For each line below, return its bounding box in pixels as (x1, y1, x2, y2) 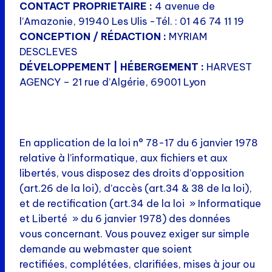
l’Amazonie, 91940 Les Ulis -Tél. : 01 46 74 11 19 (19, 15, 244, 28)
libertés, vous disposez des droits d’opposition (19, 167, 244, 180)
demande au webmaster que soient (19, 243, 192, 256)
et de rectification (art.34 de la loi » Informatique (19, 197, 261, 210)
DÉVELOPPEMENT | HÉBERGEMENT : (19, 61, 204, 73)
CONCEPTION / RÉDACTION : (19, 30, 166, 43)
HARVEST (204, 61, 252, 73)
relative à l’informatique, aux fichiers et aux (19, 152, 228, 165)
